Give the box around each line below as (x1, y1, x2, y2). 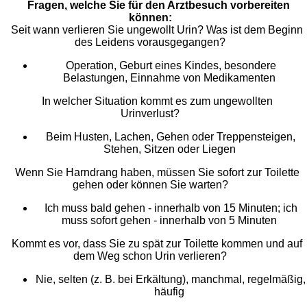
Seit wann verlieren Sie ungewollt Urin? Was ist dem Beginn (11, 24, 303, 36)
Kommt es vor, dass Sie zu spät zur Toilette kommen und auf (12, 238, 302, 250)
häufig (154, 286, 187, 298)
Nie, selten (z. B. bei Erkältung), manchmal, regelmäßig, (36, 273, 306, 286)
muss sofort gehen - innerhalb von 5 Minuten (62, 214, 280, 227)
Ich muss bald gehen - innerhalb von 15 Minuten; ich (44, 202, 297, 214)
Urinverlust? (121, 108, 180, 120)
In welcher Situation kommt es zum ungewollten (41, 95, 273, 108)
